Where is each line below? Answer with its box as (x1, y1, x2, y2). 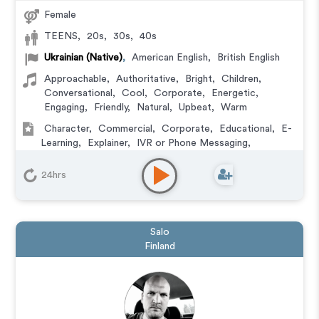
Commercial (98, 124, 153, 134)
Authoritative (116, 74, 177, 84)
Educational (219, 124, 273, 134)
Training (96, 152, 132, 162)
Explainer (88, 138, 128, 148)
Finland (144, 241, 175, 251)
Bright (185, 74, 213, 84)
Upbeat (179, 103, 212, 113)
